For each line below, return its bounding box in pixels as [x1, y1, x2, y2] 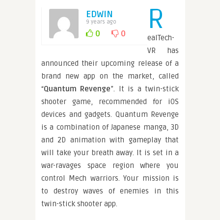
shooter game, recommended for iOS [41, 97, 179, 106]
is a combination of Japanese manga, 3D [41, 122, 179, 132]
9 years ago [86, 18, 116, 25]
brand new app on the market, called [41, 71, 179, 81]
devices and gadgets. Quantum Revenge [41, 110, 179, 119]
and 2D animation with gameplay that [41, 135, 179, 144]
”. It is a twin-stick [110, 84, 179, 93]
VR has [147, 46, 179, 55]
